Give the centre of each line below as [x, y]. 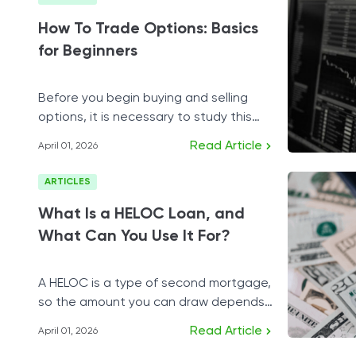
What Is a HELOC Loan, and [141, 215]
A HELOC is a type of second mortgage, [155, 284]
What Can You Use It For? [134, 237]
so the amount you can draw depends [151, 303]
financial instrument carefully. [124, 137]
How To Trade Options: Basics [148, 29]
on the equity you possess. [118, 322]
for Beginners [88, 52]
